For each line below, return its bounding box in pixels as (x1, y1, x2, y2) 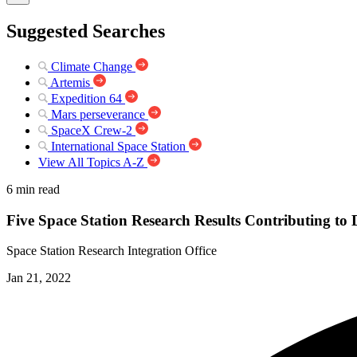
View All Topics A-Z (38, 155, 144, 169)
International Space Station (51, 139, 186, 153)
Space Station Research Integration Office (6, 244, 217, 258)
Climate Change (51, 59, 132, 73)
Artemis (50, 75, 90, 89)
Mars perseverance (51, 107, 145, 121)
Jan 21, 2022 (6, 271, 71, 285)
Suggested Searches (6, 20, 165, 41)
